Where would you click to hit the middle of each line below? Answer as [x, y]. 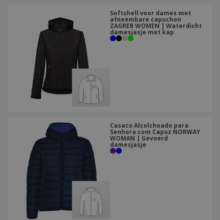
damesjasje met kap [142, 32]
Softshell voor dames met [151, 13]
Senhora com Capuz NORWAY [155, 132]
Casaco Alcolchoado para [149, 126]
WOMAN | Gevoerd [139, 138]
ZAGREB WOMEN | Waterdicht [156, 26]
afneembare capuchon [146, 20]
